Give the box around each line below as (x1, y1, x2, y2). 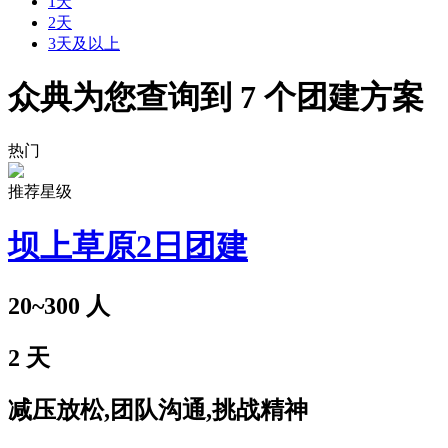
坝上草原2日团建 (8, 227, 248, 264)
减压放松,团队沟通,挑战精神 (8, 397, 308, 424)
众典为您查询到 (8, 78, 240, 115)
